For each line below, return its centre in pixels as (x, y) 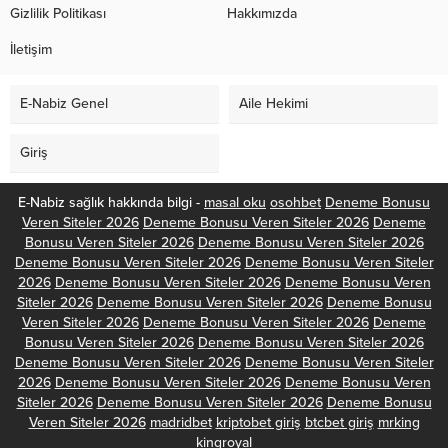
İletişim (31, 49)
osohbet (295, 202)
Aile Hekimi (273, 103)
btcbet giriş (339, 422)
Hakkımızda (262, 13)
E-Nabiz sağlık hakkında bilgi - (111, 202)
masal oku (235, 202)
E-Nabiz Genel (64, 103)
